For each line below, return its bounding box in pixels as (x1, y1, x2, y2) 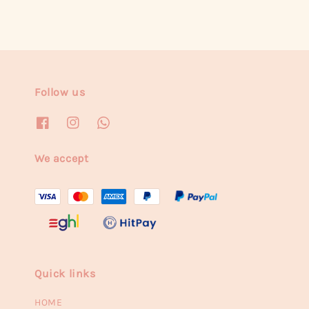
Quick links (34, 267, 96, 280)
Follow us (34, 85, 86, 99)
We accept (34, 152, 89, 166)
